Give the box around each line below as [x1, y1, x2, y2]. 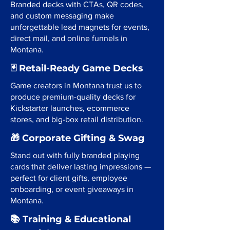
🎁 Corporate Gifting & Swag [10, 132, 145, 144]
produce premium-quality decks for [10, 92, 136, 101]
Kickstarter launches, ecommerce [10, 104, 129, 112]
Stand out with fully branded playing [10, 151, 140, 160]
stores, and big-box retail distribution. [10, 115, 143, 124]
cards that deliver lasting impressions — [10, 162, 151, 171]
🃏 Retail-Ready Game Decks [10, 63, 143, 74]
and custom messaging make [10, 11, 114, 20]
